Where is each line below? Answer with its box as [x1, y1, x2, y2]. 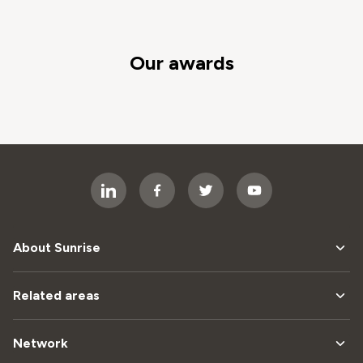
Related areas [13, 288, 100, 303]
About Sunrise [13, 240, 100, 255]
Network [13, 335, 68, 351]
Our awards [129, 51, 234, 75]
